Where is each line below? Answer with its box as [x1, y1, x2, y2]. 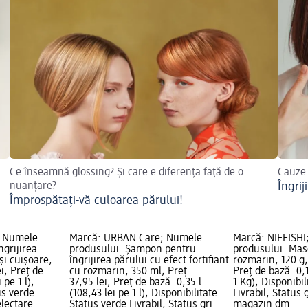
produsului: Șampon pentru [69, 244, 196, 256]
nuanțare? [10, 181, 56, 192]
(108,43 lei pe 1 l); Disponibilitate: [69, 288, 221, 300]
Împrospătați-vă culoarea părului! [10, 195, 183, 208]
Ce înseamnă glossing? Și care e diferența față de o [10, 167, 243, 179]
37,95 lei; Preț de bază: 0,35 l [69, 277, 201, 289]
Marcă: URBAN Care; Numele [69, 233, 202, 245]
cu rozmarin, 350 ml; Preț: [69, 266, 190, 278]
